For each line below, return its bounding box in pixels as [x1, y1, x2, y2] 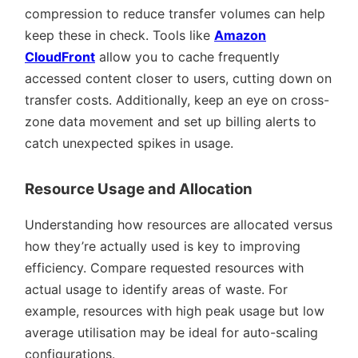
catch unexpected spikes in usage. [25, 134, 233, 151]
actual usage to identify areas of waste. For [25, 280, 288, 297]
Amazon [214, 26, 266, 43]
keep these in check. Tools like [25, 26, 214, 43]
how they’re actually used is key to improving [25, 237, 300, 254]
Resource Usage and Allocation [25, 179, 253, 198]
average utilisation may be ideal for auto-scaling [25, 324, 318, 340]
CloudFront [25, 48, 95, 65]
